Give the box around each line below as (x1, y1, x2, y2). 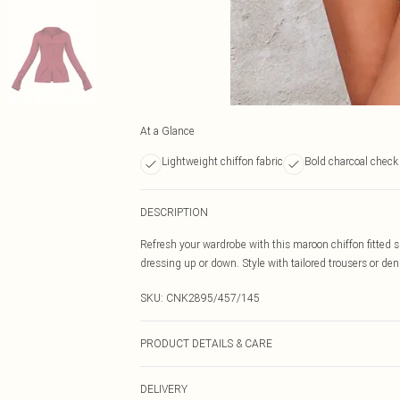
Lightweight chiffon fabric (162, 154, 283, 168)
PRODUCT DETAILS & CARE (140, 337, 272, 350)
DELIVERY (140, 382, 187, 396)
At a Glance (140, 124, 195, 137)
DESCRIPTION (140, 205, 208, 219)
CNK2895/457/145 (166, 291, 260, 304)
